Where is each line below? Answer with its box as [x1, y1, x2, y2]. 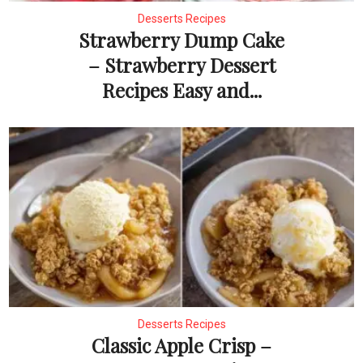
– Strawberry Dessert [88, 52, 275, 79]
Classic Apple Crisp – [92, 331, 271, 358]
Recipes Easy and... [101, 77, 262, 104]
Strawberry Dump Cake [79, 27, 284, 53]
